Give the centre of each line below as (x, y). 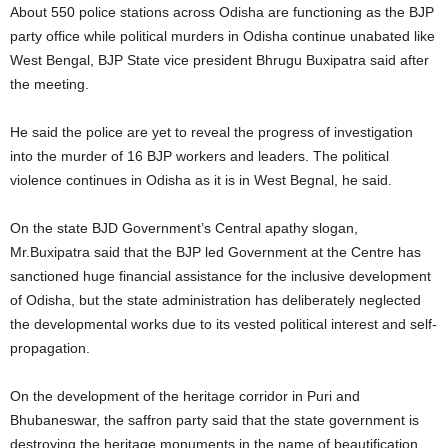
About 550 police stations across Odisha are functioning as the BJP (222, 12)
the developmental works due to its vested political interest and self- (223, 324)
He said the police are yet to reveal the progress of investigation (211, 132)
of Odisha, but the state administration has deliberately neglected (215, 300)
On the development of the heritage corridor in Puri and (185, 396)
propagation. (50, 348)
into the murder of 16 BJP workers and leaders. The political (199, 156)
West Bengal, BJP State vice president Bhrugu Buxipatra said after (219, 60)
